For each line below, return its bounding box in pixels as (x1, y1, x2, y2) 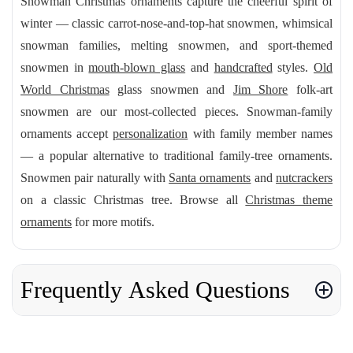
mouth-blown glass (88, 61, 186, 74)
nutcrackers (276, 171, 333, 184)
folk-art (288, 83, 333, 96)
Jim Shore (232, 83, 288, 96)
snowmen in (20, 61, 89, 74)
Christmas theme (245, 193, 333, 206)
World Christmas (20, 83, 110, 96)
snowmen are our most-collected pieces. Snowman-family (20, 105, 333, 118)
